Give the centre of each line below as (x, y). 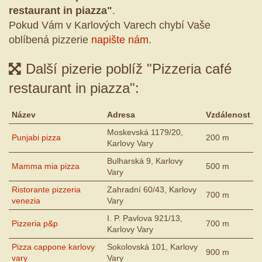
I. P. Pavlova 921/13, (145, 218)
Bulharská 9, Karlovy (145, 161)
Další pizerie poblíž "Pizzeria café (129, 69)
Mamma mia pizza (46, 166)
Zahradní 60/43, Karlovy (152, 190)
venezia (26, 201)
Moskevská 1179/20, (145, 132)
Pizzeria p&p (35, 224)
